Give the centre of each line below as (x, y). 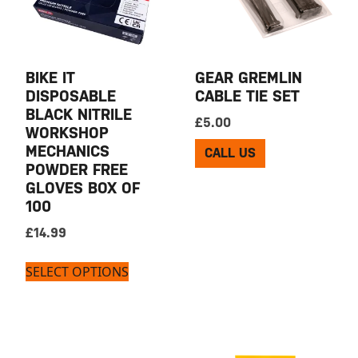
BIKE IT (51, 78)
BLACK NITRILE (79, 115)
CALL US (231, 153)
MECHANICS (68, 151)
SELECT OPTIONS (78, 271)
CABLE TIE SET (248, 96)
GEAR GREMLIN (249, 78)
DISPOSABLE (71, 96)
